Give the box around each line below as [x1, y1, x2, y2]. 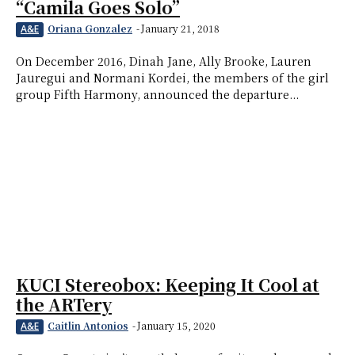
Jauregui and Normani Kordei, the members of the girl [16, 70, 329, 86]
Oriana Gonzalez [48, 21, 132, 36]
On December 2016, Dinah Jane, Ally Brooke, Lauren [16, 53, 311, 70]
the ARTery [16, 292, 112, 317]
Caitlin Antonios [48, 319, 128, 333]
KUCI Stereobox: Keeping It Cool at [16, 273, 319, 297]
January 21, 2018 [141, 21, 219, 36]
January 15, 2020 [137, 319, 216, 333]
